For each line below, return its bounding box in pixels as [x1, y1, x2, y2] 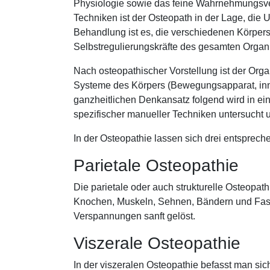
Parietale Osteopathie [74, 156, 243, 175]
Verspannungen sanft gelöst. [74, 211, 198, 221]
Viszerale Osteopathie [74, 234, 240, 253]
